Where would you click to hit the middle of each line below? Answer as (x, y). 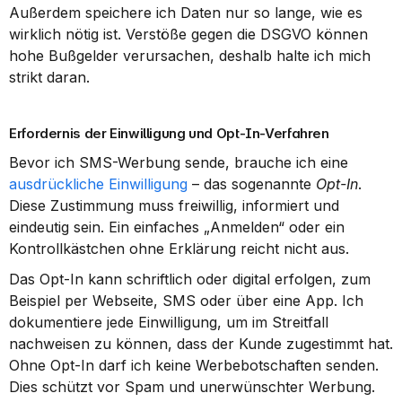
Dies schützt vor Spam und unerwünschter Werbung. (192, 387)
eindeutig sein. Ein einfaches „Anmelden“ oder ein (177, 227)
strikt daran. (49, 77)
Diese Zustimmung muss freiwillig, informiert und (174, 205)
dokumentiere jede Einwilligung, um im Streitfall (169, 322)
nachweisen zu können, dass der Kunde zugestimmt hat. (201, 344)
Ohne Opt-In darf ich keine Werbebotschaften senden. (194, 365)
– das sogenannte (252, 184)
